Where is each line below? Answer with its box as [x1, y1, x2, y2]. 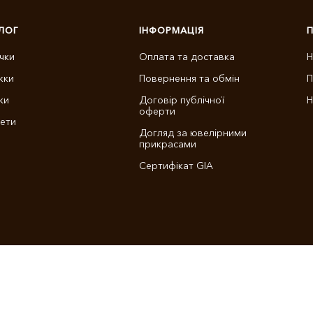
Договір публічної [139, 94, 224, 106]
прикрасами [139, 138, 196, 150]
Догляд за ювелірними [139, 126, 247, 139]
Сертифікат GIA [139, 159, 213, 172]
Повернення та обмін [139, 72, 240, 85]
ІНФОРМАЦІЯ [139, 24, 204, 36]
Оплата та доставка [139, 50, 235, 63]
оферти [139, 105, 175, 117]
